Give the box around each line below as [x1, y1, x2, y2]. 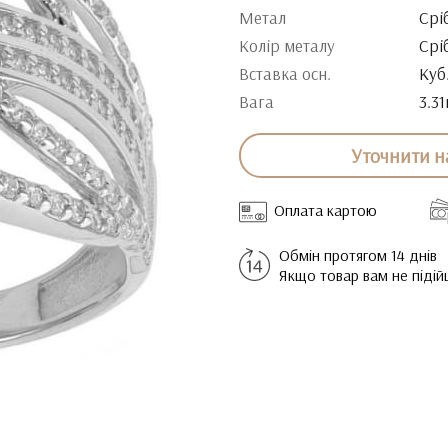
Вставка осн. [239, 63, 331, 84]
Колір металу [239, 35, 335, 56]
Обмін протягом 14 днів [279, 245, 437, 265]
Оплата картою [274, 200, 377, 220]
